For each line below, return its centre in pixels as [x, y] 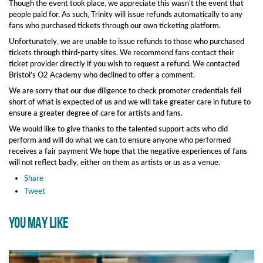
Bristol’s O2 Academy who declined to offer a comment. [102, 75]
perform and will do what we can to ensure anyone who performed [120, 140]
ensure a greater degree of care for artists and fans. [96, 113]
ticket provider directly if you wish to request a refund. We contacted [124, 63]
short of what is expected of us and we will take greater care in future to [130, 102]
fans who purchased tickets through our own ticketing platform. [115, 25]
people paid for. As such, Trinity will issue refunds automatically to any [126, 14]
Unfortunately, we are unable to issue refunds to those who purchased [127, 41]
